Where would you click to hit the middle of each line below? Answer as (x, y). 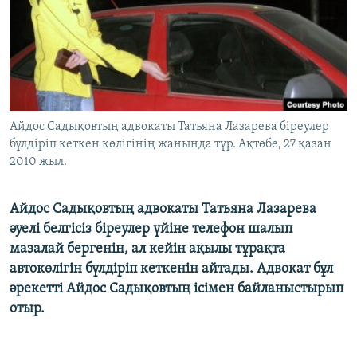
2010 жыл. (38, 162)
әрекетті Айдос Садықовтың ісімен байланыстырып (177, 289)
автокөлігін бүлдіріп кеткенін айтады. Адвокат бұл (171, 269)
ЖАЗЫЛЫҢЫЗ (48, 13)
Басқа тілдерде (74, 88)
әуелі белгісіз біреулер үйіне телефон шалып (151, 229)
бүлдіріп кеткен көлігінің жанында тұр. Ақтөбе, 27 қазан (171, 145)
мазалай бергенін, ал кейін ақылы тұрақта (147, 249)
